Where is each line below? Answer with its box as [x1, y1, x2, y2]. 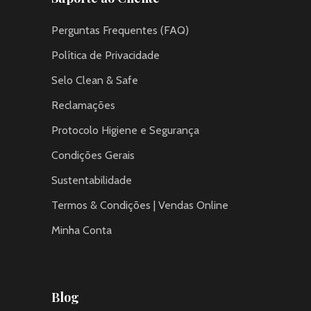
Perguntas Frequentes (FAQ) [51, 23, 189, 37]
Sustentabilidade [51, 173, 132, 187]
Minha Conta [51, 223, 112, 237]
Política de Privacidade [51, 48, 160, 62]
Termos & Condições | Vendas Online [51, 198, 228, 212]
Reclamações [51, 98, 115, 112]
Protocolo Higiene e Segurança [51, 123, 199, 137]
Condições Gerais [51, 148, 135, 162]
